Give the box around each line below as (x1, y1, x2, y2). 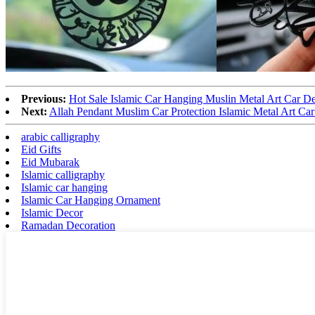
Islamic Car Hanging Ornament (21, 194, 160, 207)
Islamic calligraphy (21, 169, 105, 181)
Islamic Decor (21, 207, 83, 219)
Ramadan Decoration (21, 219, 115, 232)
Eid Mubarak (21, 156, 79, 169)
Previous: (21, 93, 66, 105)
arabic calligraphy (21, 131, 100, 143)
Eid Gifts (21, 143, 61, 156)
